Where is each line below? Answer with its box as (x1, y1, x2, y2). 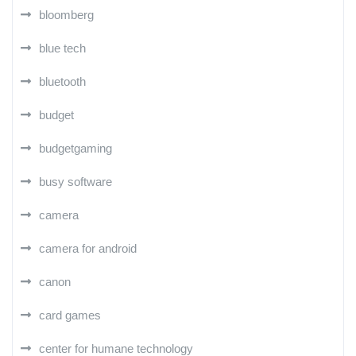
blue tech (39, 41, 86, 55)
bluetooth (39, 74, 86, 88)
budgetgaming (39, 141, 112, 155)
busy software (39, 174, 112, 188)
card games (39, 308, 101, 322)
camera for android (39, 241, 137, 255)
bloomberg (39, 7, 94, 21)
